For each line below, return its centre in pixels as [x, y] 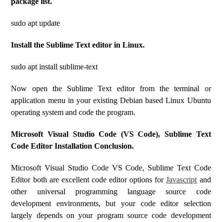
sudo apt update [36, 23]
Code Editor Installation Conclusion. [73, 146]
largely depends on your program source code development [111, 215]
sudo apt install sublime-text [55, 67]
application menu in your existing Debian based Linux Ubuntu [111, 100]
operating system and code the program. [73, 112]
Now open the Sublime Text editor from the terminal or [111, 88]
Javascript [182, 180]
